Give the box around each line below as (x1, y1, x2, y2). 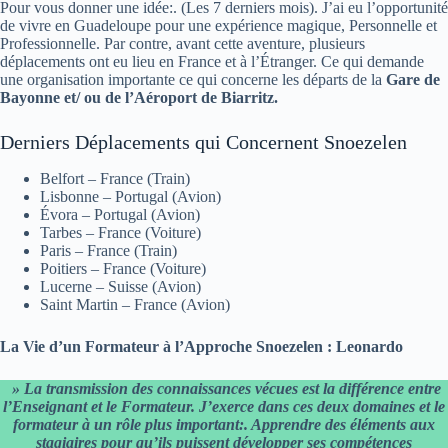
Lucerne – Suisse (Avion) (40, 278, 201, 295)
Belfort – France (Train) (40, 170, 190, 187)
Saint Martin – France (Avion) (40, 296, 230, 313)
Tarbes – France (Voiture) (40, 224, 201, 241)
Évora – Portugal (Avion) (40, 206, 200, 223)
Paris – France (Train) (40, 242, 177, 259)
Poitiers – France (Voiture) (40, 260, 206, 277)
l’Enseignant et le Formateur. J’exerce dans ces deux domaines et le (3, 398, 445, 415)
